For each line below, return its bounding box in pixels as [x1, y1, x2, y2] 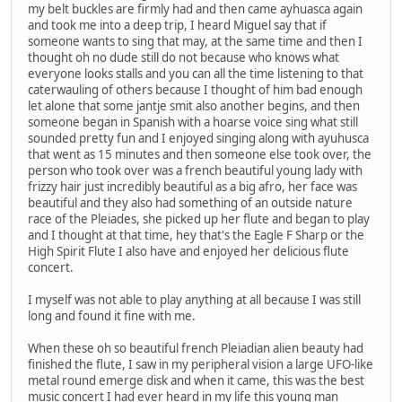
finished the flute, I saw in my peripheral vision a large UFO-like [28, 355, 373, 372]
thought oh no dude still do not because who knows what [28, 48, 339, 66]
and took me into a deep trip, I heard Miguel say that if [28, 16, 327, 33]
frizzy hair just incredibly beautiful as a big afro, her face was [28, 178, 357, 195]
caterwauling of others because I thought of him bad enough [28, 81, 363, 98]
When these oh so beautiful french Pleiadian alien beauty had [28, 339, 363, 356]
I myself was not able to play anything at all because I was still [28, 291, 361, 308]
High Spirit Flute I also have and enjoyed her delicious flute [28, 242, 349, 259]
